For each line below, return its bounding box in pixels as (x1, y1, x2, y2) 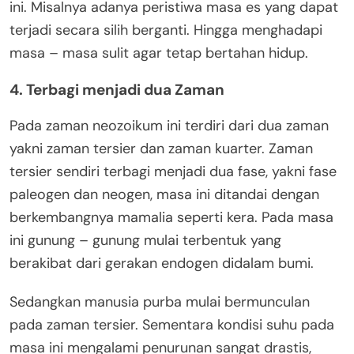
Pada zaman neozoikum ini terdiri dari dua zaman (9, 115, 329, 135)
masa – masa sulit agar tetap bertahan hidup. (9, 43, 308, 62)
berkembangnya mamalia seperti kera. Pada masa (9, 207, 333, 227)
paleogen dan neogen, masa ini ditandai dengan (9, 184, 319, 204)
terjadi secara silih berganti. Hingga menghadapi (9, 20, 322, 40)
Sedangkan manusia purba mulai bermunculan (9, 292, 310, 311)
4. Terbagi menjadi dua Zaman (9, 79, 224, 100)
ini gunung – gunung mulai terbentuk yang (9, 230, 281, 250)
